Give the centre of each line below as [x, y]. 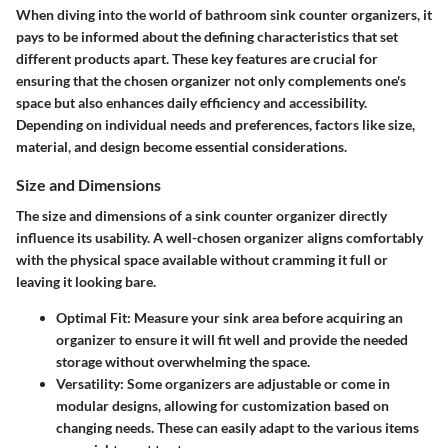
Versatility [88, 384]
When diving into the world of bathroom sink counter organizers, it [224, 14]
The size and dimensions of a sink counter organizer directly [201, 216]
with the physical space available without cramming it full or [202, 260]
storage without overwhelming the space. [183, 362]
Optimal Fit [91, 318]
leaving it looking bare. [86, 282]
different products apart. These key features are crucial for [197, 58]
